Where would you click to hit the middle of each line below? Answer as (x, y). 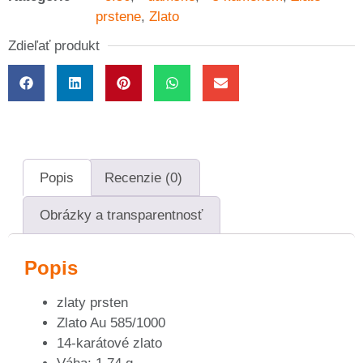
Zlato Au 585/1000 (111, 322)
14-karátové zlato (109, 343)
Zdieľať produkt (54, 46)
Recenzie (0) (144, 177)
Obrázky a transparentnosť (122, 216)
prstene (118, 17)
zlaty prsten (92, 302)
